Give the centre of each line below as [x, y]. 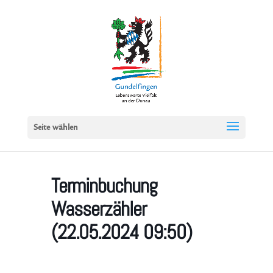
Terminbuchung [104, 186]
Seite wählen [55, 128]
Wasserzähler [99, 209]
